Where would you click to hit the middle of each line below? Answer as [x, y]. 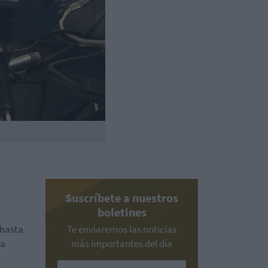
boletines [122, 212]
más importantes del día [122, 243]
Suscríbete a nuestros [122, 197]
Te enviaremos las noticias [122, 229]
